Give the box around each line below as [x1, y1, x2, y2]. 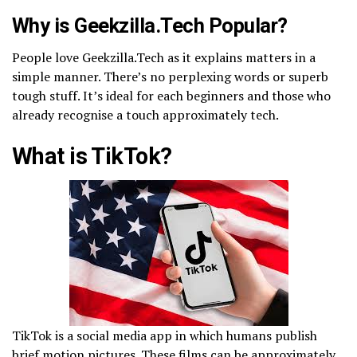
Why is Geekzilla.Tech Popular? [12, 13, 288, 37]
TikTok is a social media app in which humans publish [12, 326, 317, 344]
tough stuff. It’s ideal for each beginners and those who [12, 86, 331, 104]
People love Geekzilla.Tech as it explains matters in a [12, 48, 316, 66]
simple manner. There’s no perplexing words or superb [12, 67, 328, 85]
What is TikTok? [12, 142, 172, 170]
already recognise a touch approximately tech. [12, 105, 279, 124]
